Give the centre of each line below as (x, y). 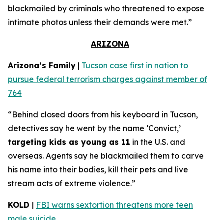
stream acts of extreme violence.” (72, 183)
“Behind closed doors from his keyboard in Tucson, (103, 114)
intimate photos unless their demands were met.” (100, 22)
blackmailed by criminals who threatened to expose (106, 8)
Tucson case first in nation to (135, 65)
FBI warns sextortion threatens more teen (114, 205)
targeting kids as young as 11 (69, 142)
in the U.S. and (158, 142)
